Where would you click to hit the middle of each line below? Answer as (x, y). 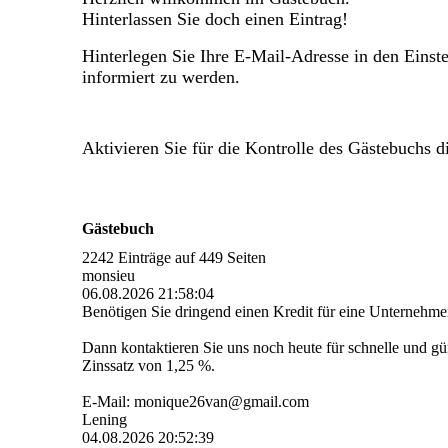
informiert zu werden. (163, 76)
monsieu (108, 275)
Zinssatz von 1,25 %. (148, 365)
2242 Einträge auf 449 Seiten (174, 257)
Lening (104, 419)
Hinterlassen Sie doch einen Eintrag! (215, 18)
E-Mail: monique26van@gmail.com (195, 401)
